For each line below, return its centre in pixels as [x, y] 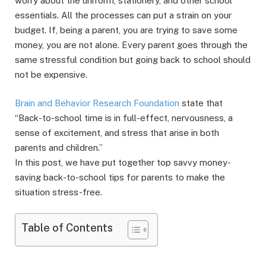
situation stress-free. [58, 192]
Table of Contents [67, 228]
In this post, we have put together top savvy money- [123, 163]
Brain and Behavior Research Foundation [97, 103]
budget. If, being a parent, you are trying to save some [126, 30]
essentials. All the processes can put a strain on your [123, 15]
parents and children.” [59, 148]
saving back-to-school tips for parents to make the [120, 178]
